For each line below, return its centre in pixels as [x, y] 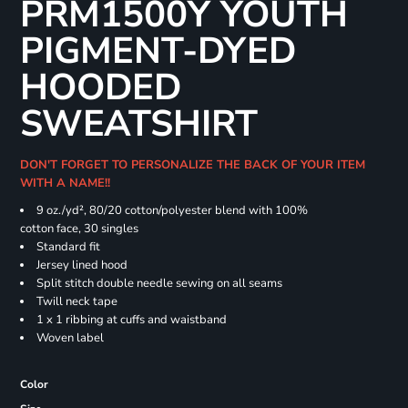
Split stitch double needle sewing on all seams [159, 284]
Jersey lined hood [82, 265]
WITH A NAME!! [68, 184]
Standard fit [68, 247]
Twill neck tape [76, 302]
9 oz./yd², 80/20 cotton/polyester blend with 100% [172, 211]
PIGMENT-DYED [158, 51]
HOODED [100, 88]
